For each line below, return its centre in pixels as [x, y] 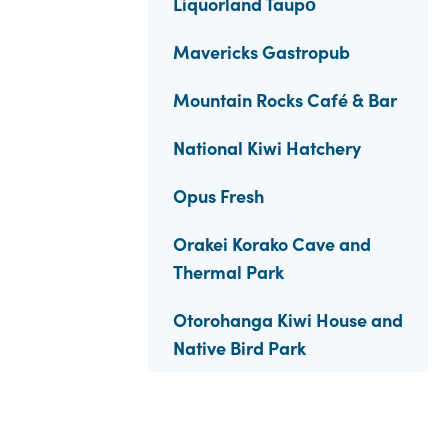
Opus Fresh [218, 195]
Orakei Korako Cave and [272, 243]
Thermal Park [228, 271]
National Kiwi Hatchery [267, 147]
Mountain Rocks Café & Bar [285, 99]
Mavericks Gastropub [261, 51]
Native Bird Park [239, 347]
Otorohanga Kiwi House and [288, 319]
